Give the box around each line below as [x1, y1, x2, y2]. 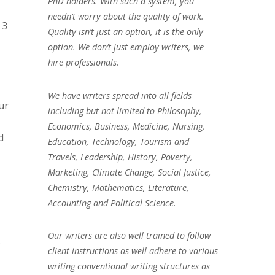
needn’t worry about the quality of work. [47, 10, 204, 22]
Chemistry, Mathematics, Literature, [47, 181, 189, 193]
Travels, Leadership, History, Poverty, [47, 150, 193, 163]
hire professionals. [47, 56, 119, 68]
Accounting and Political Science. [47, 196, 176, 209]
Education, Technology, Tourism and [47, 135, 189, 147]
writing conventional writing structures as [47, 260, 210, 273]
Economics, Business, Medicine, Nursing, [47, 120, 205, 132]
